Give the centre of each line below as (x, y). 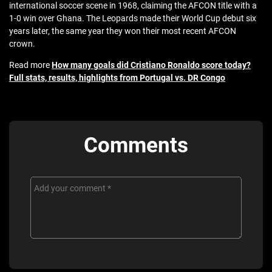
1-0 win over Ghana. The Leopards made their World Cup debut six (133, 19)
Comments (136, 146)
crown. (22, 44)
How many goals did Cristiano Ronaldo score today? (151, 65)
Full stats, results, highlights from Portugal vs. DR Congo (117, 78)
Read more (30, 65)
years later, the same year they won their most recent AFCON (123, 31)
